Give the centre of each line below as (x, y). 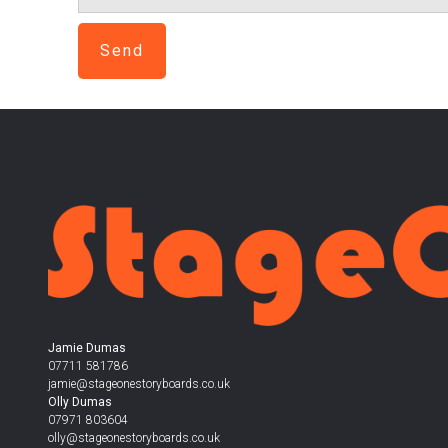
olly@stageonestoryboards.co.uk (134, 438)
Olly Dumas (80, 402)
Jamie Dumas (87, 348)
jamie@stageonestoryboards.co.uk (139, 384)
